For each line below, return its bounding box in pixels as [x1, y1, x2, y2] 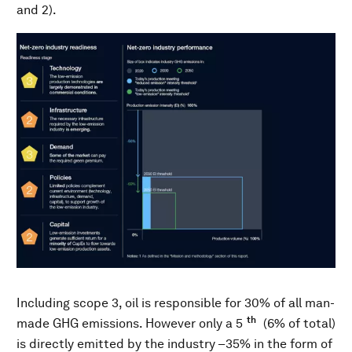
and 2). [16, 2, 57, 18]
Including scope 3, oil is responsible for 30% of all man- [16, 295, 335, 311]
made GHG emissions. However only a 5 [16, 316, 243, 332]
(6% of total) [260, 316, 335, 332]
